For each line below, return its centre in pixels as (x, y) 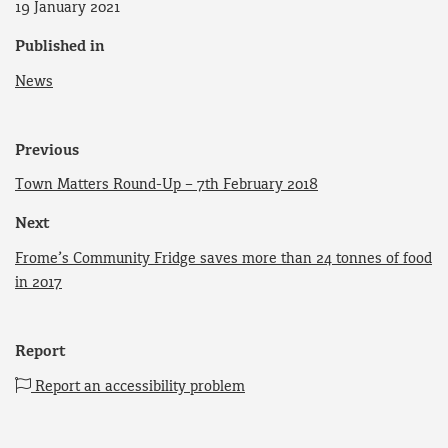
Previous (47, 150)
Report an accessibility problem (138, 387)
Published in (60, 46)
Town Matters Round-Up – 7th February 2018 (166, 185)
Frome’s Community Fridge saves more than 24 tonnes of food (223, 259)
